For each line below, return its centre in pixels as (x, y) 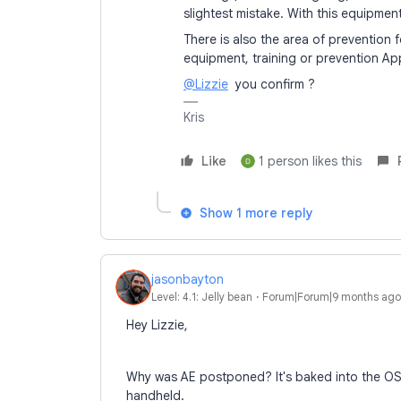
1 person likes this (310, 161)
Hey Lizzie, (159, 325)
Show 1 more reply (256, 213)
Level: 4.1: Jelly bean (202, 296)
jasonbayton (188, 279)
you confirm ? (272, 84)
